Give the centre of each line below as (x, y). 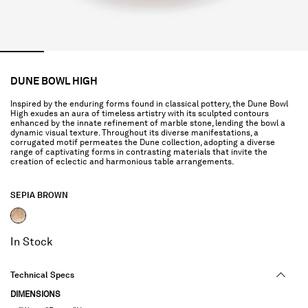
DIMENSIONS (35, 294)
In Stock (32, 241)
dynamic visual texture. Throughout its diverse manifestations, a (134, 132)
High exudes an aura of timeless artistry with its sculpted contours (140, 113)
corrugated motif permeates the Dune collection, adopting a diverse (143, 142)
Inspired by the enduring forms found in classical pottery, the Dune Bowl (149, 103)
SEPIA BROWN (39, 195)
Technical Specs (42, 275)
